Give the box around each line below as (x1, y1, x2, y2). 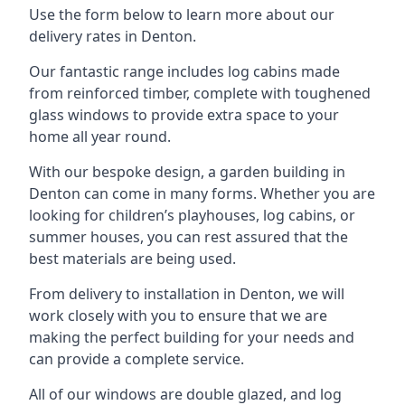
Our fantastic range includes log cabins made (29, 61, 340, 81)
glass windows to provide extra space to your (29, 104, 339, 125)
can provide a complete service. (29, 348, 244, 369)
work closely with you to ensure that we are (29, 305, 327, 325)
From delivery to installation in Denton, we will (29, 283, 344, 304)
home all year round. (29, 126, 171, 146)
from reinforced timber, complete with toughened (29, 82, 371, 103)
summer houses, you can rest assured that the (29, 226, 348, 247)
